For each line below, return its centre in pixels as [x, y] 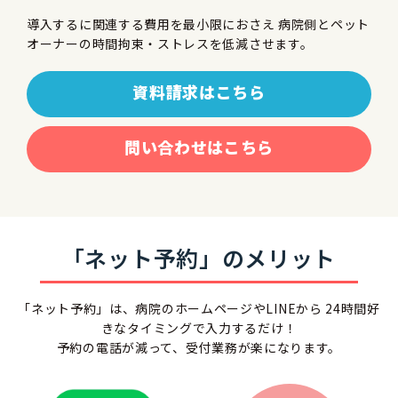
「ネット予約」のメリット [199, 258]
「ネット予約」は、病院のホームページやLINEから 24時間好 [199, 309]
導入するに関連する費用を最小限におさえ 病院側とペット [198, 24]
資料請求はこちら [199, 92]
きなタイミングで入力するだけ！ [199, 328]
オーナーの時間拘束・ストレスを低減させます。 [170, 44]
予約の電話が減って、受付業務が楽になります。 [199, 348]
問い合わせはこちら [199, 147]
